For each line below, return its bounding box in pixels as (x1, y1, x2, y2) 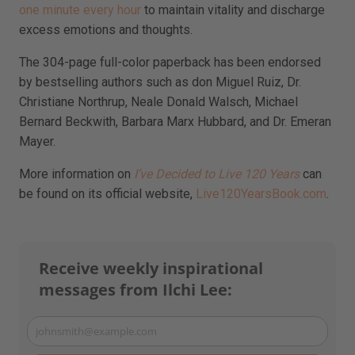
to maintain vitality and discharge (141, 2, 325, 17)
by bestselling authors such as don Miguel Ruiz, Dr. (19, 74, 301, 90)
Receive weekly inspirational (39, 257, 263, 279)
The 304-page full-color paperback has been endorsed (19, 54, 321, 70)
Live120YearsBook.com (196, 185, 326, 201)
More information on (19, 166, 134, 181)
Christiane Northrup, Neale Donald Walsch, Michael (19, 94, 298, 109)
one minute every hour (19, 2, 141, 17)
